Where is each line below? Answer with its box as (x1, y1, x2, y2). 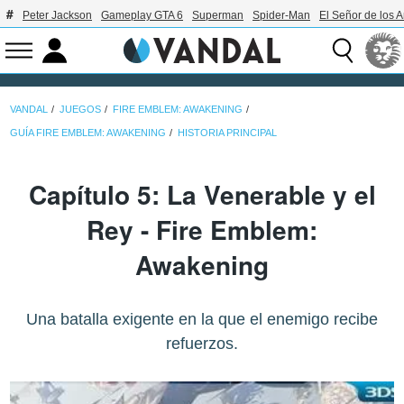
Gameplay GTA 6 (101, 9, 183, 22)
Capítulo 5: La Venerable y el (28, 176, 376, 214)
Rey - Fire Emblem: (87, 211, 317, 249)
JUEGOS (60, 103, 102, 115)
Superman (192, 9, 243, 22)
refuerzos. (166, 335, 238, 353)
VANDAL (10, 103, 49, 115)
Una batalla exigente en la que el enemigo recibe (26, 310, 378, 329)
